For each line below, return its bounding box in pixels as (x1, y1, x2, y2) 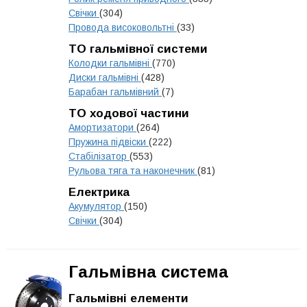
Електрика (69, 186, 130, 199)
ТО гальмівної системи (69, 42, 208, 56)
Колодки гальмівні (69, 58, 152, 69)
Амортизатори (69, 122, 136, 133)
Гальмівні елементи (69, 292, 188, 305)
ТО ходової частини (69, 107, 189, 120)
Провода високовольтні (69, 22, 177, 33)
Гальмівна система (69, 262, 228, 281)
